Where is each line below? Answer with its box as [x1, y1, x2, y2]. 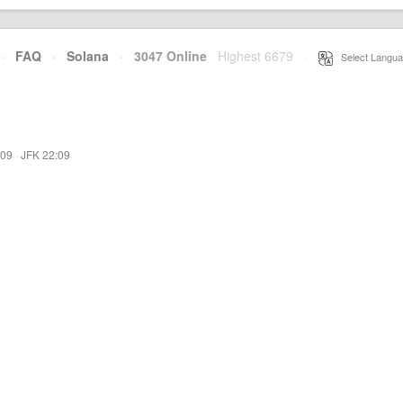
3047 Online [123, 47, 207, 65]
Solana [67, 47, 109, 65]
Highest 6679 [218, 47, 293, 65]
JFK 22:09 [21, 147, 70, 162]
